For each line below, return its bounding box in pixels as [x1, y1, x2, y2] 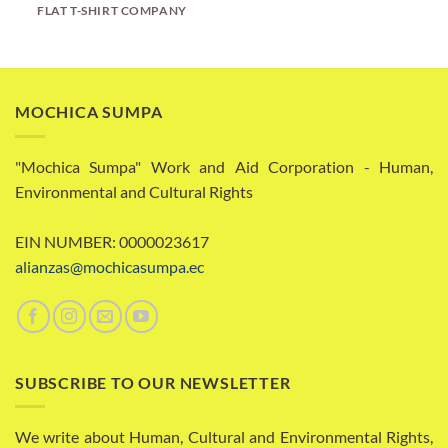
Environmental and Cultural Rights [15, 181, 253, 201]
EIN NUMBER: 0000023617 [15, 231, 209, 251]
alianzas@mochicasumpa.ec [15, 256, 204, 276]
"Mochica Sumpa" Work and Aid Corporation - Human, [15, 156, 433, 176]
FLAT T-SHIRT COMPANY [37, 3, 187, 17]
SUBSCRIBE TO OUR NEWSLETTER [15, 372, 291, 392]
